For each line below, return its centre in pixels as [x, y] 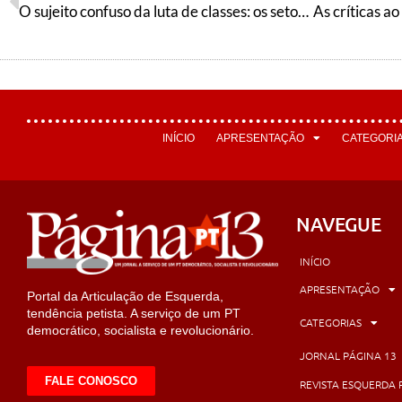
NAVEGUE [339, 223]
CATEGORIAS [331, 323]
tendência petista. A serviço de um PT [134, 314]
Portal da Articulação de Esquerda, [125, 297]
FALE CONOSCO [91, 380]
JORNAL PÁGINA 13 [348, 356]
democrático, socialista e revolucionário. [140, 331]
